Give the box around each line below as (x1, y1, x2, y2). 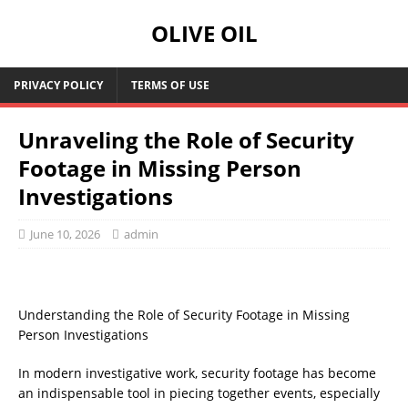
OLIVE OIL (150, 18, 258, 48)
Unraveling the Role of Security (18, 125, 354, 155)
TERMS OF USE (131, 77, 209, 93)
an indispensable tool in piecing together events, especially (18, 384, 380, 402)
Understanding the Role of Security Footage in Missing (18, 306, 350, 323)
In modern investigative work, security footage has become (18, 364, 376, 382)
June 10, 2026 (30, 226, 100, 242)
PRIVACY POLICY (14, 77, 103, 93)
